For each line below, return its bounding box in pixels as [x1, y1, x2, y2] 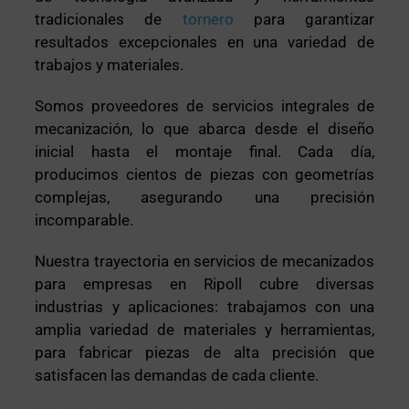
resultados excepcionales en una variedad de [35, 32, 374, 51]
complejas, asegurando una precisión [35, 187, 374, 206]
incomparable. [35, 210, 134, 229]
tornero [182, 9, 234, 28]
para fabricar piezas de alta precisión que [35, 342, 374, 362]
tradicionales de [35, 9, 183, 28]
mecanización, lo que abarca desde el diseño [35, 119, 374, 138]
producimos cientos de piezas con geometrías [35, 164, 374, 184]
